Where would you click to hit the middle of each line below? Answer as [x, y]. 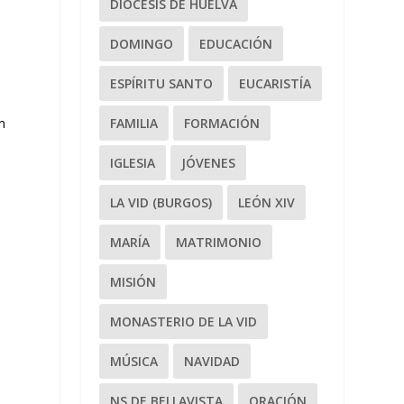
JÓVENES [209, 162]
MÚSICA [134, 361]
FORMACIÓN [222, 123]
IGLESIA [133, 162]
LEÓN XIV [267, 202]
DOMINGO [142, 43]
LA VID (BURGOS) [161, 202]
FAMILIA [134, 123]
